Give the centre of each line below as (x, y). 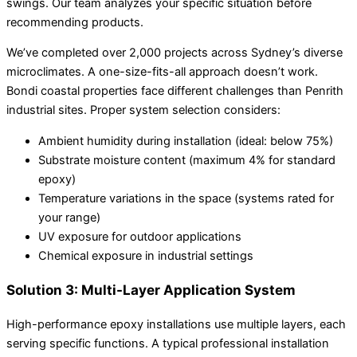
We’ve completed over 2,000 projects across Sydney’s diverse (175, 53)
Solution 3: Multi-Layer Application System (151, 289)
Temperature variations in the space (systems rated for (186, 198)
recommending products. (75, 22)
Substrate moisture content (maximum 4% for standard (187, 160)
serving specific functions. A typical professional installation (168, 343)
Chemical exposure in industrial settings (146, 255)
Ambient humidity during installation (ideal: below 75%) (186, 141)
